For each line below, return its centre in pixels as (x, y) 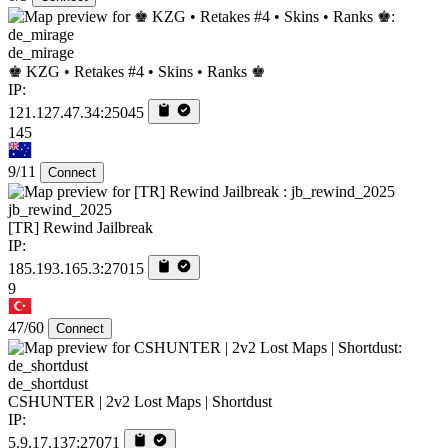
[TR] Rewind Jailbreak (80, 227)
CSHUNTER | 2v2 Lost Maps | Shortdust (140, 401)
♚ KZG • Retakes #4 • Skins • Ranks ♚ (136, 71)
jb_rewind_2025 (60, 209)
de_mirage (41, 52)
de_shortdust (48, 383)
